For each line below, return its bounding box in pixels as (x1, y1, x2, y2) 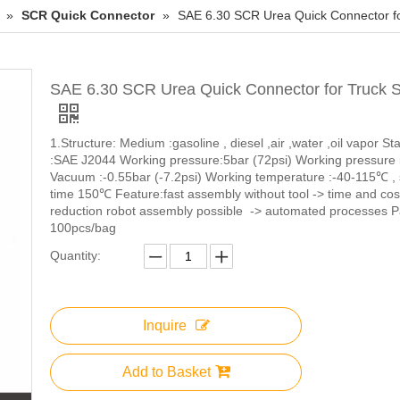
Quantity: (50, 248, 101, 263)
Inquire (142, 318, 187, 334)
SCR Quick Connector (21, 8, 154, 23)
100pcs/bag (50, 221, 116, 236)
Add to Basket (121, 364, 211, 380)
